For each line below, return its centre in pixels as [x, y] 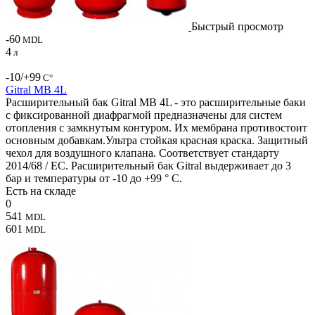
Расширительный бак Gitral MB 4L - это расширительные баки [156, 102]
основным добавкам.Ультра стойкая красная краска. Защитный [157, 140]
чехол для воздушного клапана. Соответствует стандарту [142, 153]
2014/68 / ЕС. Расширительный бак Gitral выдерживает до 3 [148, 165]
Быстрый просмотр [237, 26]
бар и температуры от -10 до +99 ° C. [94, 178]
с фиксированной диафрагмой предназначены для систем [144, 115]
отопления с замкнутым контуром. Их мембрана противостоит [156, 127]
